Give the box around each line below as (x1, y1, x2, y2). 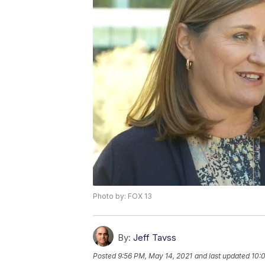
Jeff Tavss (133, 231, 176, 243)
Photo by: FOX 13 (93, 191, 152, 201)
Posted (93, 251, 118, 260)
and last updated (195, 251, 250, 260)
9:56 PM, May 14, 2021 (118, 251, 192, 260)
